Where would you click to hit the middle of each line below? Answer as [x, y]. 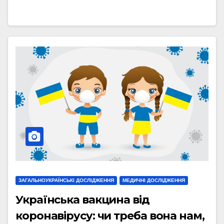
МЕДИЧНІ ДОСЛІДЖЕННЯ [154, 180]
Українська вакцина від [82, 200]
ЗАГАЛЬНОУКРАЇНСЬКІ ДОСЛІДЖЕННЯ [66, 180]
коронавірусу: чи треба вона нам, [110, 216]
